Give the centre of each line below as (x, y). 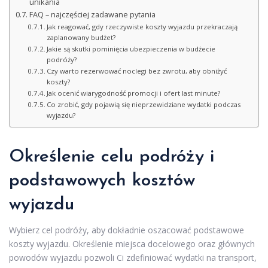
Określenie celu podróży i (112, 157)
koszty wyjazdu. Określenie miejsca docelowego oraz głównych (132, 243)
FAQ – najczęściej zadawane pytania (92, 14)
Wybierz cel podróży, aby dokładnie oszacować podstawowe (127, 230)
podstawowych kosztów (102, 181)
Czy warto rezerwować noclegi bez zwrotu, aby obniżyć (137, 71)
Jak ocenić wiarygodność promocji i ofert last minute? (134, 93)
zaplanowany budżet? (81, 37)
